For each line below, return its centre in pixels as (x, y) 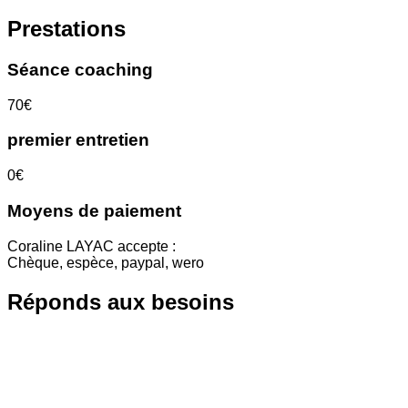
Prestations (66, 29)
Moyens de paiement (94, 210)
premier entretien (78, 140)
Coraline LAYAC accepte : (92, 246)
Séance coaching (80, 70)
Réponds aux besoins (121, 301)
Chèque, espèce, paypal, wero (106, 262)
